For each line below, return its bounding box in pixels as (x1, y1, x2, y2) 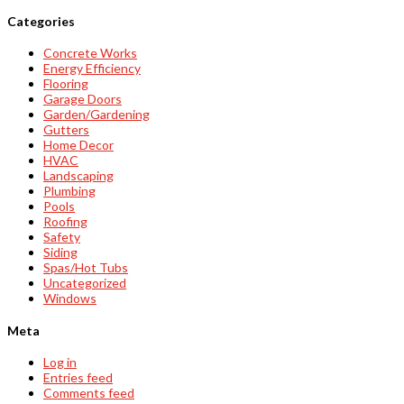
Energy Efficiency (43, 60, 141, 77)
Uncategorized (43, 275, 126, 291)
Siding (43, 244, 78, 261)
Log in (43, 354, 77, 371)
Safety (43, 229, 80, 245)
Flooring (43, 76, 88, 92)
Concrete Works (43, 45, 137, 61)
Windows (43, 290, 96, 307)
